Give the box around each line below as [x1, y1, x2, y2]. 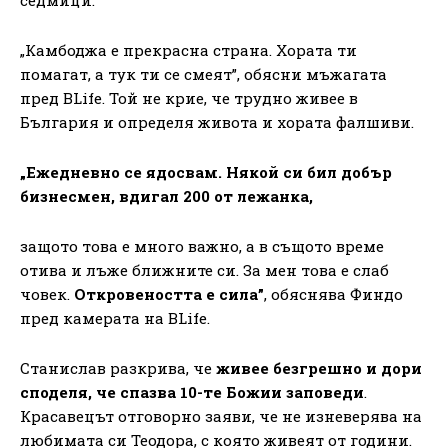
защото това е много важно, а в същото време [20, 235, 384, 256]
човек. [20, 283, 74, 304]
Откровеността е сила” [74, 283, 264, 304]
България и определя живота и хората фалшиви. [20, 111, 414, 132]
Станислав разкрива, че [20, 357, 216, 378]
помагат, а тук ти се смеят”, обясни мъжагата [20, 63, 387, 84]
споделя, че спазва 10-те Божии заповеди [20, 381, 364, 402]
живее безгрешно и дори [216, 357, 422, 378]
